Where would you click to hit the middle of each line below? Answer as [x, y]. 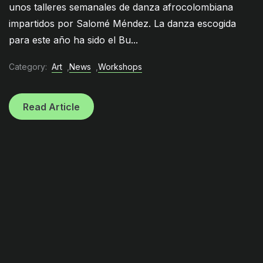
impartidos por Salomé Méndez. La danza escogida [122, 23]
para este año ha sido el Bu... [73, 40]
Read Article [51, 107]
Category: [28, 67]
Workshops [120, 67]
